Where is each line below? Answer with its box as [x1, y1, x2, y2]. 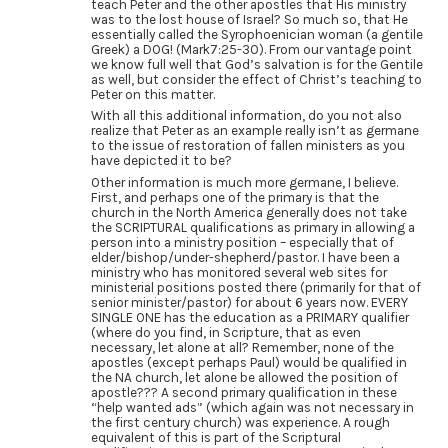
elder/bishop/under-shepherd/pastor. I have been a [90, 250, 400, 266]
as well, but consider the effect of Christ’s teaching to [90, 71, 422, 87]
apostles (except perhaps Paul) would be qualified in [90, 355, 407, 371]
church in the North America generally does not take [90, 205, 407, 221]
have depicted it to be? [90, 153, 232, 169]
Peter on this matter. [90, 86, 215, 102]
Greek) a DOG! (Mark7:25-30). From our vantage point [90, 41, 412, 57]
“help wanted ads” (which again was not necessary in [90, 400, 414, 416]
